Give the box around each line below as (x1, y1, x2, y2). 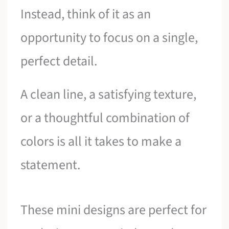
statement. (20, 155, 81, 175)
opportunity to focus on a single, (20, 28, 198, 47)
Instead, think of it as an (20, 4, 151, 24)
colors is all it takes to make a (20, 132, 182, 151)
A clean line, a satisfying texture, (20, 85, 197, 104)
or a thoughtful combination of (20, 108, 190, 128)
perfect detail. (20, 51, 98, 71)
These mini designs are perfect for (20, 200, 207, 219)
